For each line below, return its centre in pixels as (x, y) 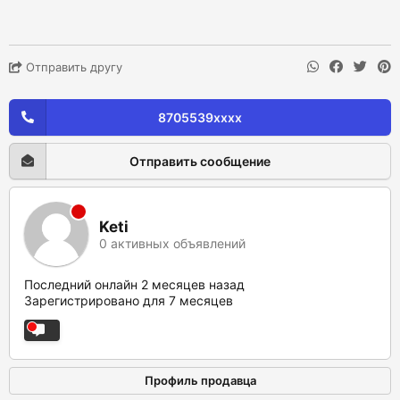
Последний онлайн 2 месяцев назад (134, 284)
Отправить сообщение (200, 161)
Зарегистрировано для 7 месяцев (129, 300)
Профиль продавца (200, 380)
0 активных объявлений (172, 243)
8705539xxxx (200, 117)
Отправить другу (72, 67)
